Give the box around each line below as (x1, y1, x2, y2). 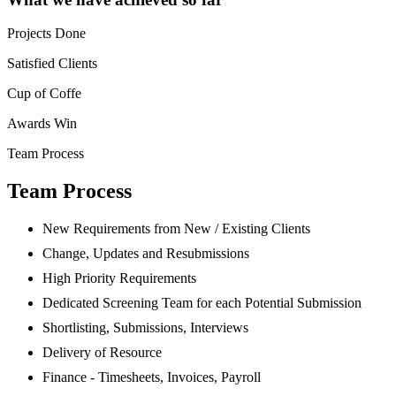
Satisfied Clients (7, 56, 97, 72)
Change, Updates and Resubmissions (42, 246, 249, 262)
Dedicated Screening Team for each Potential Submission (42, 295, 362, 311)
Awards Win (7, 116, 77, 132)
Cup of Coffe (7, 86, 81, 102)
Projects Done (7, 26, 86, 42)
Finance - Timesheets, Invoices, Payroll (42, 369, 261, 385)
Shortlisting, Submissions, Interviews (42, 320, 248, 336)
